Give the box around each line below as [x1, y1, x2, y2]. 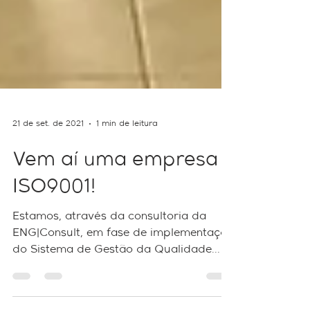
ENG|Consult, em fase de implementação [12, 250, 234, 262]
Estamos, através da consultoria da [12, 234, 206, 245]
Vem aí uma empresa [12, 174, 218, 193]
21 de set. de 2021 [12, 141, 84, 150]
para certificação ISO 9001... [12, 284, 165, 295]
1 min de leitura [96, 141, 158, 150]
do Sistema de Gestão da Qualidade [12, 267, 212, 278]
